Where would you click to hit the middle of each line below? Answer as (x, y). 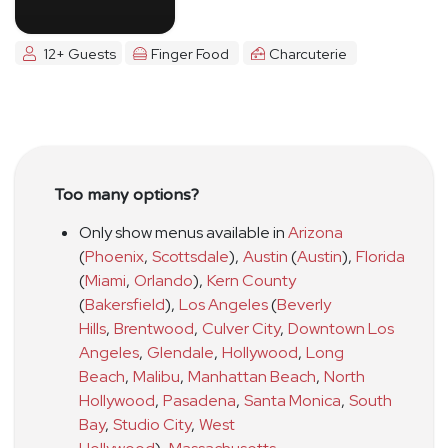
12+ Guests (79, 53)
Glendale (180, 353)
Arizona (315, 233)
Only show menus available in (183, 233)
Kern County (251, 281)
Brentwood (154, 329)
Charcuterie (307, 53)
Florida (380, 257)
